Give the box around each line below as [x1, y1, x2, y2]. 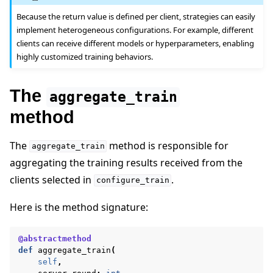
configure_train [96, 175, 169, 185]
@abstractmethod [18, 233, 91, 243]
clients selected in [10, 172, 94, 186]
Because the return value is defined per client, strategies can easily [16, 11, 256, 23]
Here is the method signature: [10, 200, 148, 214]
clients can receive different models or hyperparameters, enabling [16, 38, 255, 49]
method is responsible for [107, 138, 229, 152]
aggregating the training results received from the [10, 155, 243, 169]
